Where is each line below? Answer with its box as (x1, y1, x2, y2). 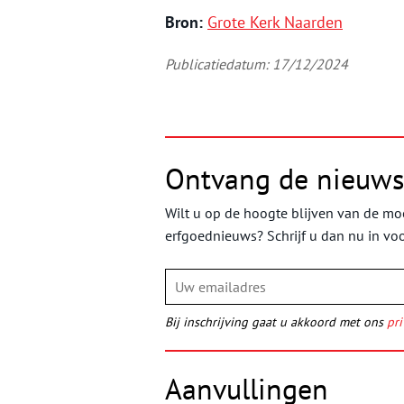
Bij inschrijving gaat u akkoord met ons (165, 314, 387, 331)
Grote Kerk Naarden (207, 12, 343, 33)
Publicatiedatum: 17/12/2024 (165, 55, 348, 74)
